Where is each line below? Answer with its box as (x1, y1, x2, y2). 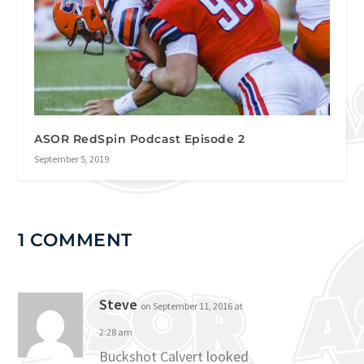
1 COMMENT (18, 229, 132, 252)
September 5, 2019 (34, 153, 110, 166)
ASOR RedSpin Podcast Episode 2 (34, 132, 245, 147)
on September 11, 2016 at (141, 300, 244, 313)
